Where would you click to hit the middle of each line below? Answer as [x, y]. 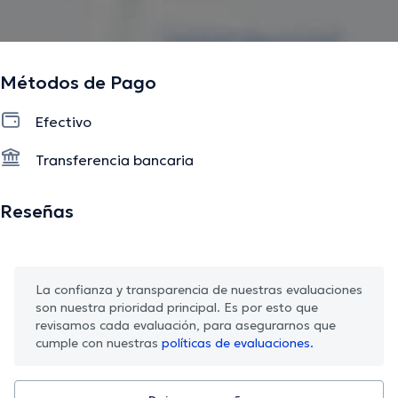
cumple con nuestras [99, 342]
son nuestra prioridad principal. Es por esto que [177, 307]
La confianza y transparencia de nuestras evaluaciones [199, 289]
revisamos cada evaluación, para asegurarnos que [186, 325]
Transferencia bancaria [115, 159]
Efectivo [64, 122]
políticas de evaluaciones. [238, 342]
